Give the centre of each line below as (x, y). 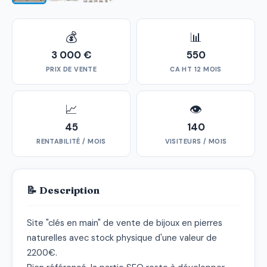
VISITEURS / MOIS (196, 141)
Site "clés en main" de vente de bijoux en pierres (125, 223)
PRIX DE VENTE (71, 69)
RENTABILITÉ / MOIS (71, 141)
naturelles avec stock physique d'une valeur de (122, 237)
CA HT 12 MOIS (196, 69)
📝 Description (63, 190)
